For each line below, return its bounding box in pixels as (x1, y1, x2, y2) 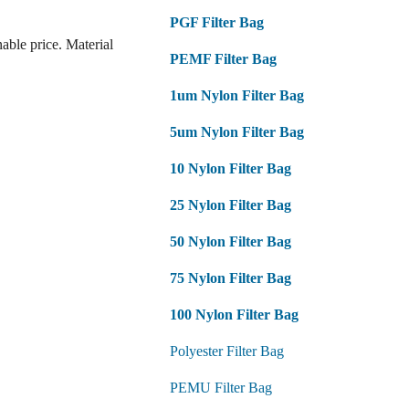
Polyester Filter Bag (170, 343, 285, 360)
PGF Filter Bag (170, 15, 265, 31)
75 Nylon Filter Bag (170, 270, 292, 287)
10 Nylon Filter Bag (170, 161, 292, 177)
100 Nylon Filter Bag (170, 307, 299, 323)
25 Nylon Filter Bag (170, 197, 292, 214)
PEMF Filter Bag (170, 51, 278, 68)
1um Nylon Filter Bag (170, 88, 305, 104)
